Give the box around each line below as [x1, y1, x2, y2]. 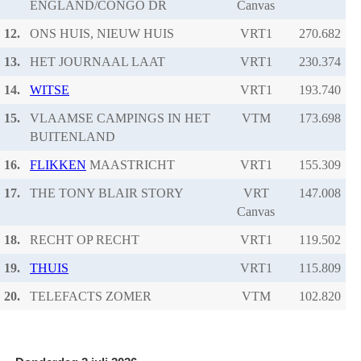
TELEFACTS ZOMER [30, 288, 151, 303]
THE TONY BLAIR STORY [30, 185, 184, 200]
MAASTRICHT [86, 157, 175, 172]
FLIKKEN [30, 157, 86, 172]
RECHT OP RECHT [30, 232, 139, 247]
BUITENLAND [30, 129, 115, 143]
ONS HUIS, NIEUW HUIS [30, 26, 174, 40]
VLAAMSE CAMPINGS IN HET [30, 110, 210, 125]
